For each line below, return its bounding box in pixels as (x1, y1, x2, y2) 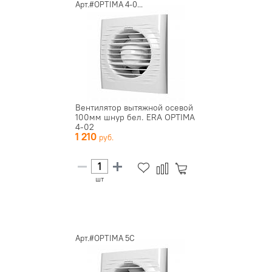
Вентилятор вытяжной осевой (75, 101, 193, 113)
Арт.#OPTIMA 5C (75, 233, 135, 243)
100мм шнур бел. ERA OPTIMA (75, 111, 195, 123)
